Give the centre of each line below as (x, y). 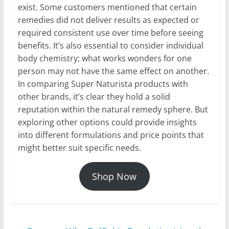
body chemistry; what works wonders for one (105, 59)
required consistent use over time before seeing (110, 33)
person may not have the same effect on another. (113, 71)
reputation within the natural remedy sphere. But (113, 110)
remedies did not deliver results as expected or (108, 20)
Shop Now (114, 177)
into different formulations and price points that (111, 135)
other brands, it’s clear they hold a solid (94, 97)
